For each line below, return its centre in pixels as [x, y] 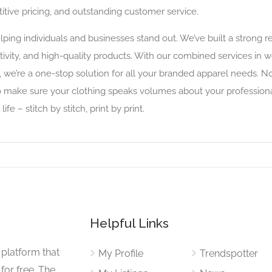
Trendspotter [229, 253]
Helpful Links [130, 223]
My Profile [121, 253]
